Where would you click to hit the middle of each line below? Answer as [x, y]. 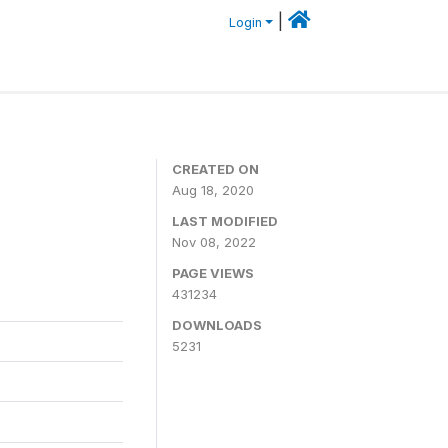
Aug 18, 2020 [213, 189]
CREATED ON [215, 168]
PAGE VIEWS [213, 272]
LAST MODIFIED [225, 220]
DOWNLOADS [217, 324]
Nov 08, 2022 [214, 241]
